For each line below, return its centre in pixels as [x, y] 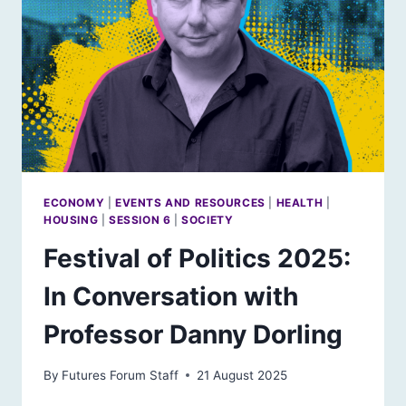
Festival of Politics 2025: [197, 259]
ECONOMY [74, 203]
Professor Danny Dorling [193, 335]
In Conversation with [171, 297]
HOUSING [71, 220]
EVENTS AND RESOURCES [190, 203]
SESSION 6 [140, 220]
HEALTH [300, 203]
